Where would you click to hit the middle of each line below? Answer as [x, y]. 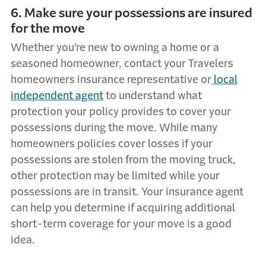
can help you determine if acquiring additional [123, 208]
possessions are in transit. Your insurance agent [127, 192]
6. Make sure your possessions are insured [132, 13]
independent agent [57, 96]
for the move [48, 28]
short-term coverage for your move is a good [121, 224]
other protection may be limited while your [115, 176]
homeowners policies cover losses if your [112, 144]
